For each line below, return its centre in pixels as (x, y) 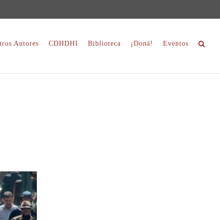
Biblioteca (104, 43)
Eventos (176, 43)
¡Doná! (142, 43)
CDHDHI (63, 43)
